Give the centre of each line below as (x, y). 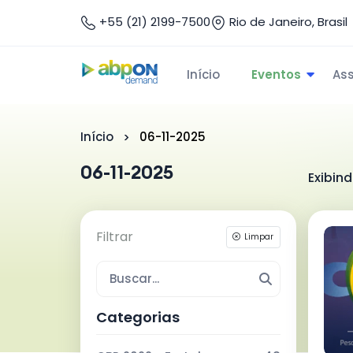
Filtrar (115, 237)
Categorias (138, 317)
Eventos (276, 74)
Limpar (259, 237)
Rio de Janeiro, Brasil (287, 22)
